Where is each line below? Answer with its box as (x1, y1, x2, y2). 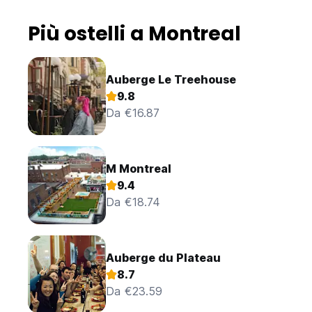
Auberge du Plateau (106, 251, 221, 265)
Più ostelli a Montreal (28, 20, 241, 48)
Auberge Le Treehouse (106, 72, 236, 87)
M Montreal (106, 162, 171, 176)
